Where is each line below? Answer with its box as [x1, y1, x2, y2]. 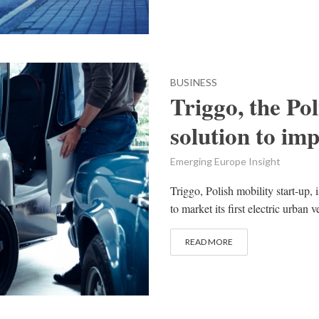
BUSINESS [170, 76, 217, 89]
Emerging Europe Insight [170, 155, 281, 168]
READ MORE [185, 236, 233, 248]
